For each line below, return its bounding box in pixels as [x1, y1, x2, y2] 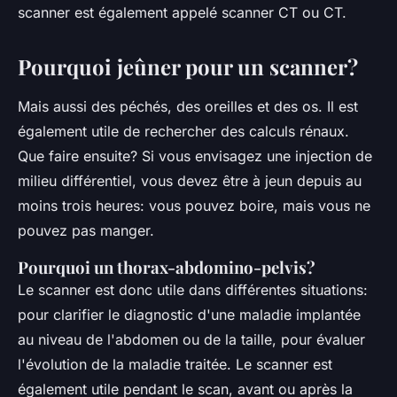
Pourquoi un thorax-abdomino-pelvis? [18, 256, 315, 279]
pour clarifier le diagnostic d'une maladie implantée [18, 306, 361, 324]
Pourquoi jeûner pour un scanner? [18, 52, 358, 82]
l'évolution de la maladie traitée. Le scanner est [18, 355, 332, 374]
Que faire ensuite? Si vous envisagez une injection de [18, 147, 372, 166]
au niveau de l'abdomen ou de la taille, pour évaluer [18, 331, 365, 349]
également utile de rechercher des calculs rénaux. [18, 122, 349, 141]
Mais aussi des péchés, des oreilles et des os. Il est [18, 97, 358, 116]
